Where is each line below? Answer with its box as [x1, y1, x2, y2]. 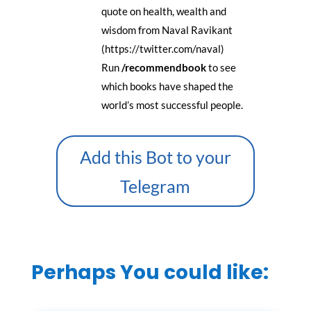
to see [205, 61, 236, 74]
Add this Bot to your [79, 146, 231, 167]
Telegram [120, 175, 191, 196]
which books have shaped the [101, 80, 233, 93]
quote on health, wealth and [101, 5, 226, 18]
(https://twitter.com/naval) [101, 42, 224, 56]
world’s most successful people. [101, 99, 243, 112]
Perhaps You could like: [31, 259, 269, 287]
